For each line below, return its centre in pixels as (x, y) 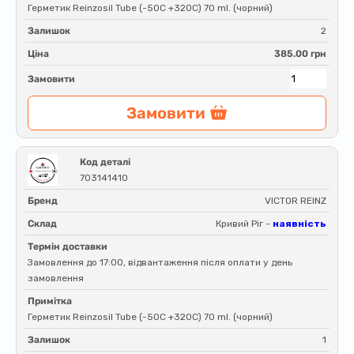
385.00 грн (300, 54)
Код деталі (105, 162)
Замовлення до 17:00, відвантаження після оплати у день (160, 262)
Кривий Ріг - (244, 224)
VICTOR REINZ (296, 201)
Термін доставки (68, 247)
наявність (299, 224)
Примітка (50, 301)
